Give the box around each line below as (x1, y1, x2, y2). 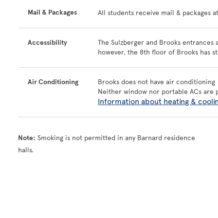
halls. (18, 146, 34, 154)
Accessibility (28, 38, 68, 47)
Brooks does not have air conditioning (98, 78, 216, 86)
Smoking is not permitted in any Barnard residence (36, 134, 196, 142)
